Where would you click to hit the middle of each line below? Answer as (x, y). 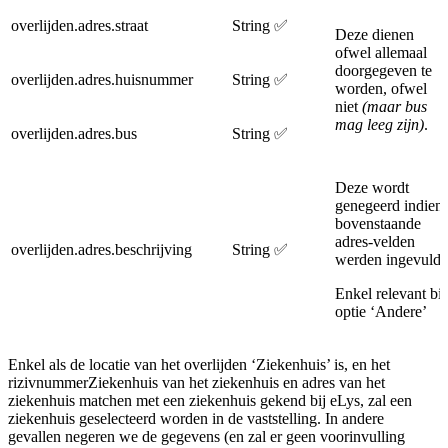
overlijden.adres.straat (79, 25)
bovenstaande (378, 223)
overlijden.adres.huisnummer (102, 79)
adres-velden (375, 241)
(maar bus (394, 106)
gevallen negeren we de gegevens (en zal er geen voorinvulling (206, 436)
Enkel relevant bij (390, 293)
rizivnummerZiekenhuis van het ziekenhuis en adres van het (196, 382)
